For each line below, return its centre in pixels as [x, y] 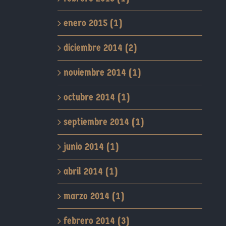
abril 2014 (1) [90, 171]
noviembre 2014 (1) [102, 72]
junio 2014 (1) [91, 147]
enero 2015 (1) [93, 23]
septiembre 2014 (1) [103, 122]
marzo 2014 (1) [94, 196]
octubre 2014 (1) [96, 97]
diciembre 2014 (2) [100, 48]
